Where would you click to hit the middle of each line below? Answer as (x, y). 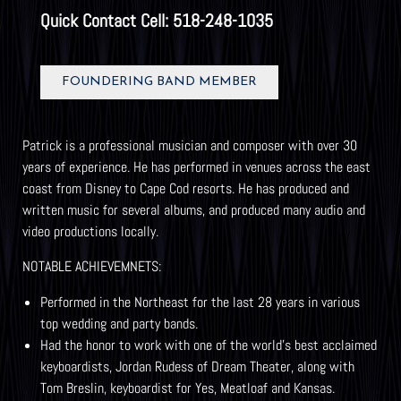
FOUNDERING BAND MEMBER (159, 82)
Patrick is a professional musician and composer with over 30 (190, 145)
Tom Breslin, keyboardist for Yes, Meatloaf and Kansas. (188, 388)
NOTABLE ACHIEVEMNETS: (92, 266)
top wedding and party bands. (119, 324)
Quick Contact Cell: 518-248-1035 (157, 21)
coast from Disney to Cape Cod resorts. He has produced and (186, 188)
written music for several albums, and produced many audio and (194, 210)
